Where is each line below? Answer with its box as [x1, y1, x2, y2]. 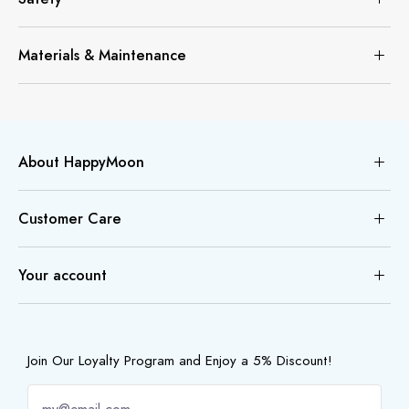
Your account [18, 264, 107, 286]
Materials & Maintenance [18, 44, 186, 66]
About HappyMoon [18, 151, 144, 173]
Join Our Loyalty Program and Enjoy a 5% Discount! [27, 350, 332, 371]
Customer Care [18, 207, 121, 229]
